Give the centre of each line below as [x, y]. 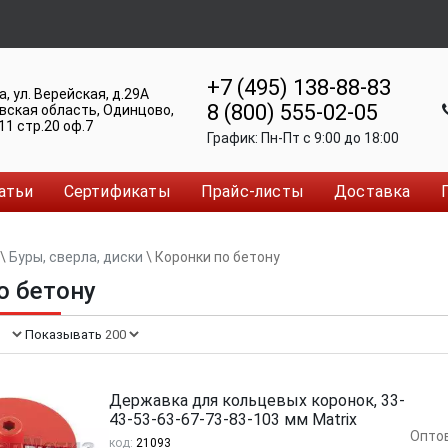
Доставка [372, 191]
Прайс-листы [252, 191]
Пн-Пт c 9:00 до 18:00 [329, 137]
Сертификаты [117, 191]
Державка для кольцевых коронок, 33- [257, 400]
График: [233, 137]
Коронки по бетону [217, 257]
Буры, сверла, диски [76, 257]
